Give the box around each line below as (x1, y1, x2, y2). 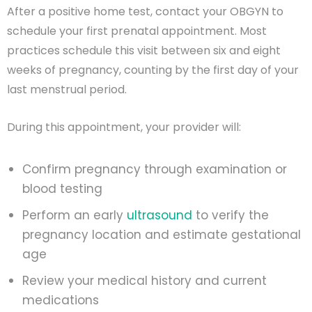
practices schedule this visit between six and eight (7, 42, 281, 58)
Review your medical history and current (22, 272, 267, 289)
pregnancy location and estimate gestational (22, 226, 301, 243)
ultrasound (123, 206, 192, 224)
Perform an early (22, 206, 123, 224)
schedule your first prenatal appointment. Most (7, 22, 267, 39)
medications (22, 291, 99, 309)
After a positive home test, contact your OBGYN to (7, 3, 283, 19)
